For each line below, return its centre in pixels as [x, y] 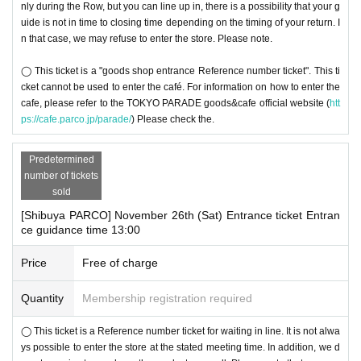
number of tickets [61, 175]
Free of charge [120, 262]
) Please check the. [173, 119]
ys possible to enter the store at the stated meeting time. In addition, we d [180, 347]
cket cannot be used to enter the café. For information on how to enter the [180, 87]
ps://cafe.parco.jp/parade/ [76, 119]
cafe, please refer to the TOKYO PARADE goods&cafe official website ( [175, 103]
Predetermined [61, 159]
